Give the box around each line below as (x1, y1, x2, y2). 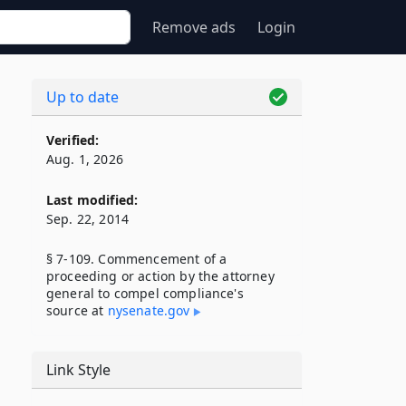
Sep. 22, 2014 (46, 210, 130, 227)
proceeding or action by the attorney (46, 267, 275, 285)
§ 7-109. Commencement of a (46, 250, 227, 267)
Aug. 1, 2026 (46, 150, 123, 168)
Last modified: (46, 191, 139, 208)
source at (46, 302, 108, 319)
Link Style (46, 360, 111, 380)
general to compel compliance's (46, 285, 244, 302)
